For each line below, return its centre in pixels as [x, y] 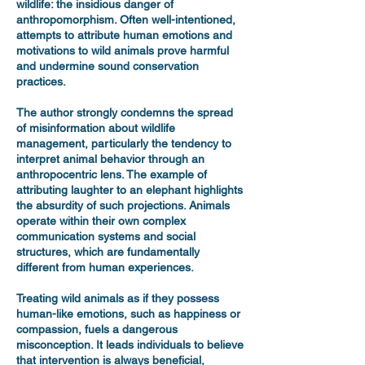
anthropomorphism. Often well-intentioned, [126, 20]
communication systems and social [106, 236]
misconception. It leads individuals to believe [130, 345]
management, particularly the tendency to [124, 143]
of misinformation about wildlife [96, 128]
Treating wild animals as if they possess [118, 298]
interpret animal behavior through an [110, 159]
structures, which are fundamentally [108, 252]
